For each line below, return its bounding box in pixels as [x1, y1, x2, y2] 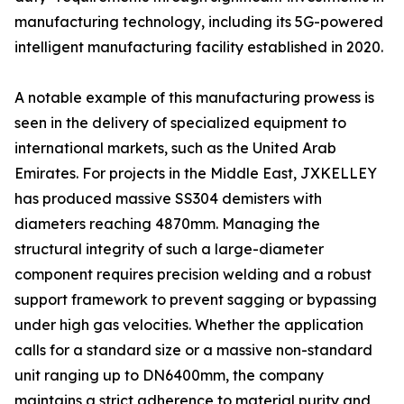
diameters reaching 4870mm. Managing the [14, 215, 320, 233]
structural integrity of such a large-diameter [14, 240, 324, 258]
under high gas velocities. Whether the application [14, 316, 363, 334]
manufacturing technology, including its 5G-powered [14, 13, 383, 31]
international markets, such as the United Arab [14, 139, 336, 157]
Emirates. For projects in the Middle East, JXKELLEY [14, 164, 377, 182]
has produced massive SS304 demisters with [14, 189, 322, 207]
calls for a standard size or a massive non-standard [14, 341, 372, 359]
